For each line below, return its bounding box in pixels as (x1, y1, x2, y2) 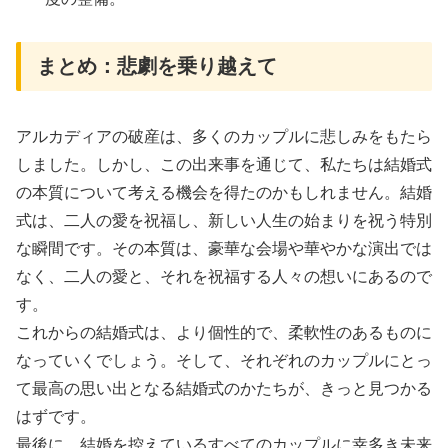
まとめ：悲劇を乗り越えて (37, 54, 277, 77)
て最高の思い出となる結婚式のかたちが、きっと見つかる (16, 380, 432, 398)
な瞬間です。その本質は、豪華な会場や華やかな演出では (16, 240, 432, 258)
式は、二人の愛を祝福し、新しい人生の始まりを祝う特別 (16, 212, 432, 230)
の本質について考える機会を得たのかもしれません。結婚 (16, 184, 432, 202)
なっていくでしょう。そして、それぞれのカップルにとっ (16, 352, 432, 370)
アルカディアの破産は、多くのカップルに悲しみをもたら (16, 128, 432, 146)
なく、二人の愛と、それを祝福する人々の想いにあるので (16, 268, 432, 286)
